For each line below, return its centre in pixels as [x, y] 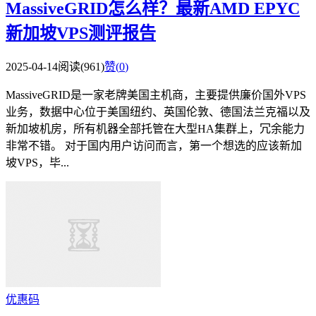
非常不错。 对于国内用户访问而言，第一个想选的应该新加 [154, 146]
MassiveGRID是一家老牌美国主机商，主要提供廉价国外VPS [156, 95]
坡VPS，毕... [37, 163]
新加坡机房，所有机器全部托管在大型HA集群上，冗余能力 [155, 129]
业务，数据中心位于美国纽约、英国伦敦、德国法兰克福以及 [158, 112]
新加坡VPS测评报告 [81, 33]
